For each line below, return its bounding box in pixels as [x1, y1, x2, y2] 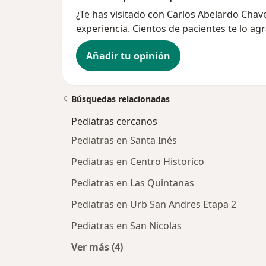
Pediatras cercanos [71, 115, 157, 128]
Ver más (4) [71, 240, 123, 254]
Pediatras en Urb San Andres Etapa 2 [71, 198, 236, 211]
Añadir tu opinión [86, 49, 170, 63]
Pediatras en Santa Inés [71, 134, 177, 147]
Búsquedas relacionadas [71, 93, 170, 105]
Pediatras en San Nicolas [71, 219, 182, 233]
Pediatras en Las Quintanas [71, 176, 194, 190]
